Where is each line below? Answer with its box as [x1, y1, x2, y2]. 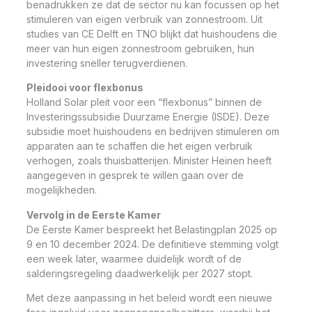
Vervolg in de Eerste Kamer [26, 208, 161, 221]
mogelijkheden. [26, 184, 97, 196]
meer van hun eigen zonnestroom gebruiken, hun [26, 42, 254, 54]
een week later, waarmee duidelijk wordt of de [26, 252, 242, 265]
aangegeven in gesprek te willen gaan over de [26, 169, 244, 182]
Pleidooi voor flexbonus [26, 81, 143, 94]
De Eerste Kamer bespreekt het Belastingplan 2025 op [26, 223, 277, 235]
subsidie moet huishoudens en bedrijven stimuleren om [26, 125, 279, 138]
